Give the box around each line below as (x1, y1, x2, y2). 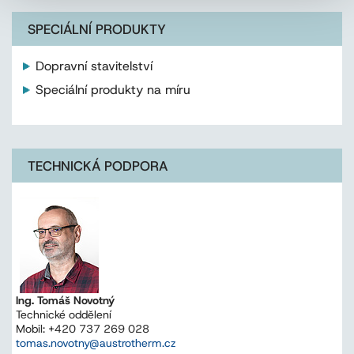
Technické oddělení (16, 307, 111, 322)
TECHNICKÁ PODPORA (28, 157, 168, 175)
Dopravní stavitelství (36, 58, 153, 75)
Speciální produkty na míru (36, 81, 190, 99)
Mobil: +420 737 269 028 (16, 322, 149, 337)
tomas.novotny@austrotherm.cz (16, 336, 176, 351)
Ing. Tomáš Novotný (16, 293, 115, 308)
